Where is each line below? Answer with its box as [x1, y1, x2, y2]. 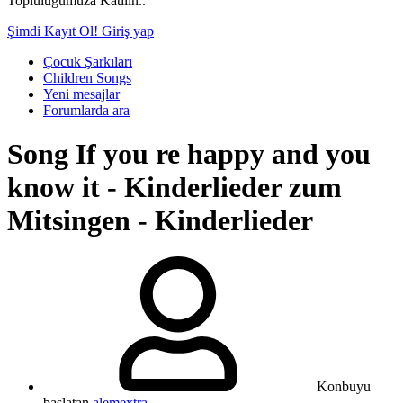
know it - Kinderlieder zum [7, 170, 342, 203]
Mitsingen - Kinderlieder [7, 203, 313, 237]
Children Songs [43, 69, 131, 85]
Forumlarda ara [43, 102, 130, 118]
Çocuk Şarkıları [43, 53, 132, 69]
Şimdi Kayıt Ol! [7, 22, 102, 39]
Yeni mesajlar [43, 85, 120, 102]
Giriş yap [102, 22, 154, 39]
